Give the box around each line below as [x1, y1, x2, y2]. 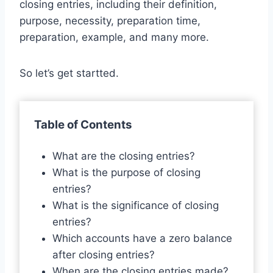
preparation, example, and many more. [19, 30, 209, 43]
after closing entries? [52, 248, 155, 261]
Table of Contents [34, 117, 132, 132]
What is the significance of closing [52, 199, 219, 211]
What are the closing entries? [52, 149, 195, 162]
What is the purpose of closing [52, 166, 200, 179]
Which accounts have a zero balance [52, 232, 232, 244]
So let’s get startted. [19, 66, 119, 79]
